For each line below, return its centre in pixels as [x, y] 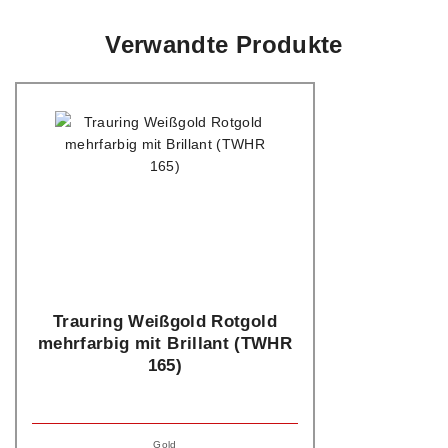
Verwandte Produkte [224, 45]
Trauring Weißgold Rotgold [165, 322]
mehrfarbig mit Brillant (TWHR [165, 344]
